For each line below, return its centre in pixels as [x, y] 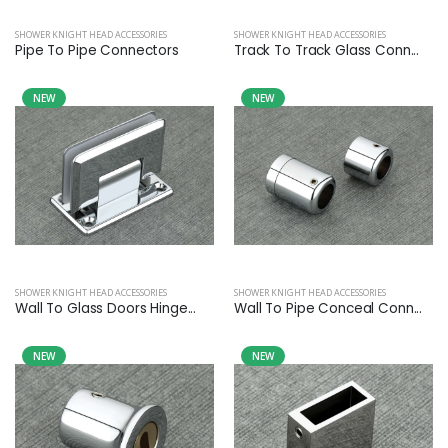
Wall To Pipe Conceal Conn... [328, 309]
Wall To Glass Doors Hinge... [106, 309]
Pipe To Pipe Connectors [97, 51]
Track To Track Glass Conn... [327, 51]
